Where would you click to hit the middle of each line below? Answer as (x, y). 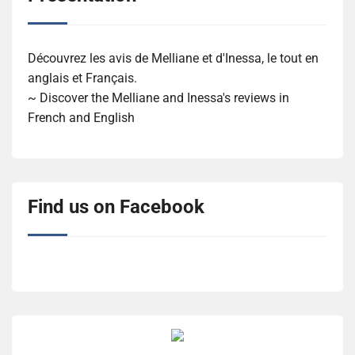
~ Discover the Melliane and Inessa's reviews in (158, 97)
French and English (81, 117)
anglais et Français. (82, 78)
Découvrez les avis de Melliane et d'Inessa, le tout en (173, 58)
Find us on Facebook (116, 206)
